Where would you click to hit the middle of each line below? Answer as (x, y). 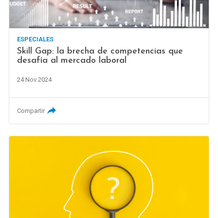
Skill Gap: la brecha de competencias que (100, 51)
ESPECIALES (36, 39)
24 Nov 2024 (35, 79)
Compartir (31, 110)
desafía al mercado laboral (72, 60)
